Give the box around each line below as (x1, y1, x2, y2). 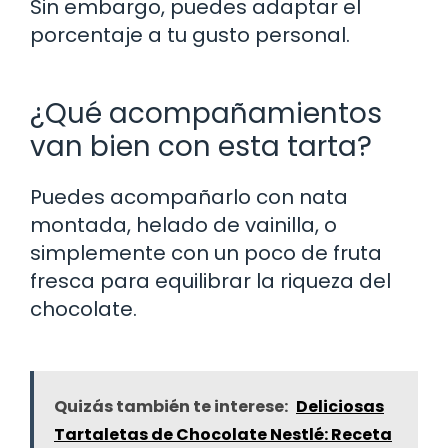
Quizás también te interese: (54, 394, 288, 418)
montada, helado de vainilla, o (30, 210, 337, 239)
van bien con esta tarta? (30, 126, 372, 166)
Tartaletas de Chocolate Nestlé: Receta (54, 422, 392, 446)
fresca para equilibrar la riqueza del (30, 266, 391, 295)
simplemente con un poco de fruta (30, 238, 382, 267)
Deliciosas (296, 394, 384, 418)
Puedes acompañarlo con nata (30, 182, 348, 211)
